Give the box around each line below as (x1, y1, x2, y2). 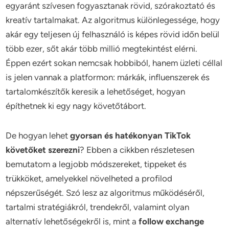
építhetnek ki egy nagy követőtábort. (6, 101, 147, 111)
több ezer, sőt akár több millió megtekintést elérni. (6, 43, 198, 54)
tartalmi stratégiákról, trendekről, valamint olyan (6, 202, 190, 212)
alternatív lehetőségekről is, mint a (6, 216, 139, 226)
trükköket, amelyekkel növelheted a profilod (6, 173, 173, 184)
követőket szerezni (6, 145, 80, 155)
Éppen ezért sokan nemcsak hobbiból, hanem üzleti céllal (6, 58, 223, 68)
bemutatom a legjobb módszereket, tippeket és (6, 159, 187, 169)
